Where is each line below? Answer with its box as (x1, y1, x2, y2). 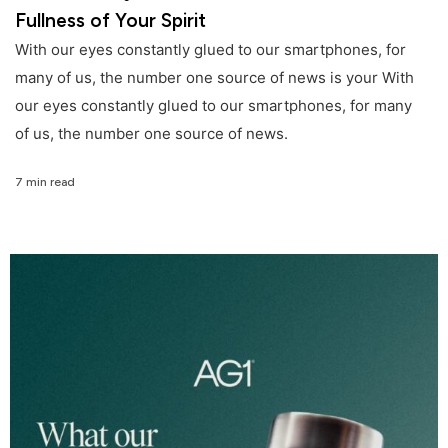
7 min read (15, 174, 75, 189)
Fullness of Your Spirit (15, 9, 206, 33)
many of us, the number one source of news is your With (15, 68, 414, 88)
